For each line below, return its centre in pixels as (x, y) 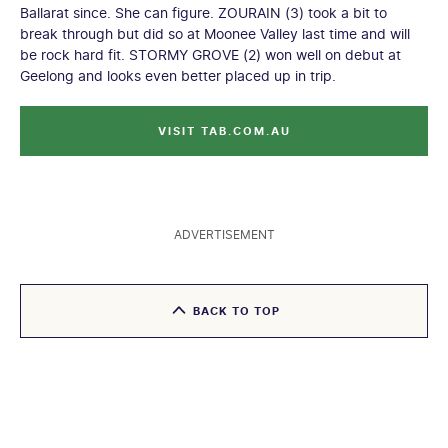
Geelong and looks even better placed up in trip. (178, 75)
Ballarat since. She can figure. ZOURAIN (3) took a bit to (203, 12)
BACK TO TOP (236, 310)
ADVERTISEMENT (224, 234)
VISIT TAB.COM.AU (224, 130)
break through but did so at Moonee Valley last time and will (215, 33)
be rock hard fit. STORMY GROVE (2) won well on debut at (210, 54)
